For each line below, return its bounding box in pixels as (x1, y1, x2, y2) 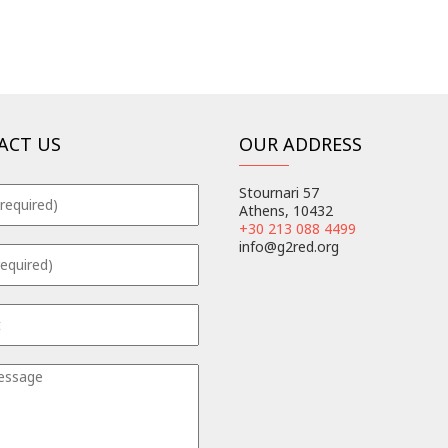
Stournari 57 (239, 183, 319, 203)
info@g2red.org (239, 237, 339, 257)
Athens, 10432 (239, 201, 333, 221)
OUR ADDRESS (239, 132, 362, 157)
